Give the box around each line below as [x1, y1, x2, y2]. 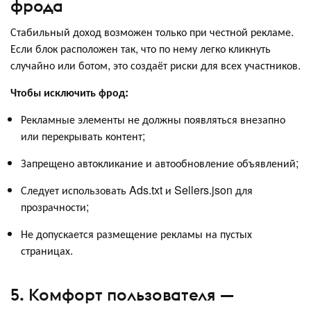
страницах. [21, 242, 73, 258]
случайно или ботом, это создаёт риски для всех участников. [10, 56, 301, 73]
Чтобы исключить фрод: [10, 83, 128, 100]
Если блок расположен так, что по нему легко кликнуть [10, 40, 271, 56]
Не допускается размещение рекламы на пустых [21, 225, 252, 242]
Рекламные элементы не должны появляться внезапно [21, 110, 285, 127]
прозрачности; [21, 198, 89, 215]
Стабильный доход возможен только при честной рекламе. [10, 23, 294, 40]
